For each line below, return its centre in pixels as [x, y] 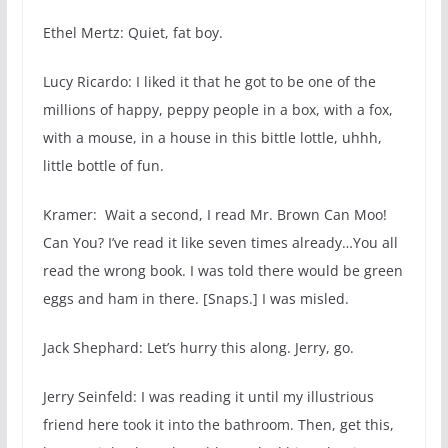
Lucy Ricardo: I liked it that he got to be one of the [209, 82]
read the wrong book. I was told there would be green [222, 271]
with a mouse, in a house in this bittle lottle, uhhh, [212, 138]
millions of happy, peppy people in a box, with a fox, [217, 110]
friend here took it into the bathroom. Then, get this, [218, 425]
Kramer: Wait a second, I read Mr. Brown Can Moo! [214, 215]
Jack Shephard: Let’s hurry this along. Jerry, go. [198, 348]
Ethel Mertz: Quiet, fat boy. [132, 33]
